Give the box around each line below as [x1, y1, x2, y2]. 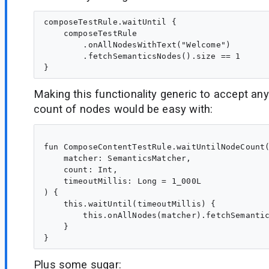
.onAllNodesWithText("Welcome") [44, 40, 231, 49]
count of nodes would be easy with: [34, 102, 213, 115]
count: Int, [44, 165, 118, 174]
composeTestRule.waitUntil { [44, 17, 177, 26]
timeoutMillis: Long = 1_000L [44, 176, 201, 186]
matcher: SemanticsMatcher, [44, 153, 192, 163]
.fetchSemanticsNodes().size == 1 [44, 51, 241, 61]
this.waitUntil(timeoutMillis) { [44, 199, 216, 208]
